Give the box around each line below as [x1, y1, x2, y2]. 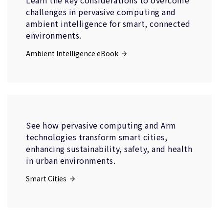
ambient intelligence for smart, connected [26, 18, 191, 29]
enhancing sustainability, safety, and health [26, 143, 192, 154]
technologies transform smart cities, [26, 131, 167, 143]
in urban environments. [26, 154, 115, 166]
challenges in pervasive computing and [26, 6, 176, 18]
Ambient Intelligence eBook [26, 48, 118, 58]
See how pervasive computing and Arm [26, 119, 176, 131]
